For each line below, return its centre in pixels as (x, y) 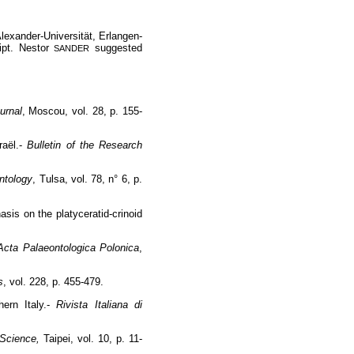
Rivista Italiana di (99, 304)
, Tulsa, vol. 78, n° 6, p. (88, 179)
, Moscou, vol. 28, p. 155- (82, 111)
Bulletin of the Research (85, 145)
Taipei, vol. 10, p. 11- (93, 338)
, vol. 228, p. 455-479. (53, 282)
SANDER (72, 48)
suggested (116, 47)
